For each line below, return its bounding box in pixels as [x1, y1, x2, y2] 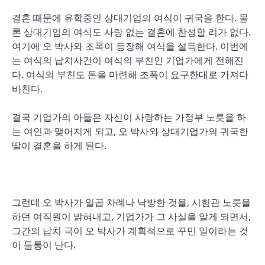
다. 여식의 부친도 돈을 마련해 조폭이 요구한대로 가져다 [12, 68, 248, 81]
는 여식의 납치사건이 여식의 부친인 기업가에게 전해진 [12, 54, 244, 67]
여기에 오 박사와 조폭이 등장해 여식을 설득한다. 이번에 [12, 40, 248, 53]
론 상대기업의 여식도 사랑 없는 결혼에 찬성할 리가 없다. [12, 25, 251, 38]
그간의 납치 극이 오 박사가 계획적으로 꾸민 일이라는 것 [12, 224, 248, 237]
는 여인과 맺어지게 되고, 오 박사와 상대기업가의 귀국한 [12, 125, 248, 138]
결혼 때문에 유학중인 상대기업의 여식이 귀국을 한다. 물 [12, 11, 248, 24]
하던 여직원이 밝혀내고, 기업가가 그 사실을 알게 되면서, [12, 210, 251, 223]
